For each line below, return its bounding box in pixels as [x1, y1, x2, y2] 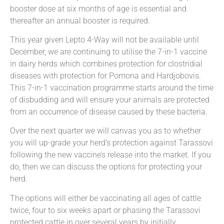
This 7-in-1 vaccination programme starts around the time [10, 82, 213, 92]
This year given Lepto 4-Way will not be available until [10, 34, 199, 44]
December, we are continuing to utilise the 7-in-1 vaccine [10, 46, 207, 56]
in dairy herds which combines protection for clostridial [10, 58, 202, 68]
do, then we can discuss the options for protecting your [10, 162, 202, 172]
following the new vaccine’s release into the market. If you [10, 150, 211, 160]
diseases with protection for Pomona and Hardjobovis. [10, 70, 201, 80]
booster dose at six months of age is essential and [10, 3, 186, 13]
